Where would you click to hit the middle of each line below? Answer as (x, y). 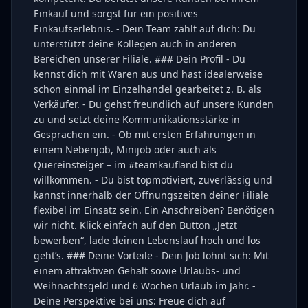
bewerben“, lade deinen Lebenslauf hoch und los (147, 240)
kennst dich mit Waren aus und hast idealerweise (148, 74)
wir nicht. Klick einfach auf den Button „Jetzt (135, 225)
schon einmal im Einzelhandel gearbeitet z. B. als (147, 89)
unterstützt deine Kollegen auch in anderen (135, 44)
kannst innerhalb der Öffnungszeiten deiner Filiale (151, 195)
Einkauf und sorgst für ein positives (116, 13)
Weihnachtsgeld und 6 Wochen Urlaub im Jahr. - (145, 286)
